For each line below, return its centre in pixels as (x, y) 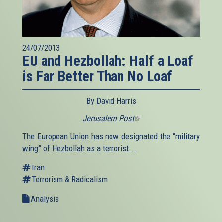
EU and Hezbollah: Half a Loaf (108, 61)
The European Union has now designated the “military (111, 137)
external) (148, 142)
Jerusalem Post (108, 119)
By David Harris (111, 101)
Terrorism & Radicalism (70, 180)
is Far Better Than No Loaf (97, 77)
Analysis (45, 199)
